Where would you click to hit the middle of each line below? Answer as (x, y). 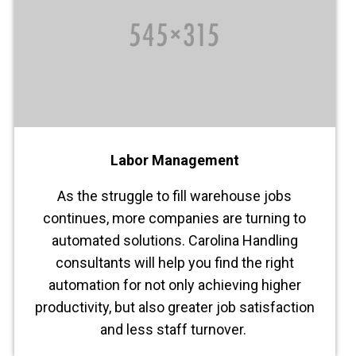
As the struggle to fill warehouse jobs (175, 196)
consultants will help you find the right (174, 263)
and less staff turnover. (174, 330)
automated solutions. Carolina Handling (174, 241)
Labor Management (174, 161)
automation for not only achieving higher (174, 285)
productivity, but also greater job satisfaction (174, 308)
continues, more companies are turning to (175, 219)
